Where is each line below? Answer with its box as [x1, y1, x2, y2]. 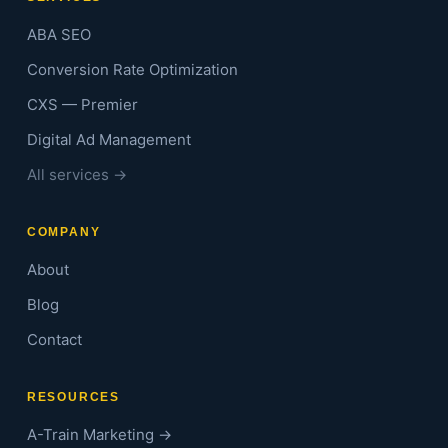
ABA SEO [26, 25, 91, 45]
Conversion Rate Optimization [26, 60, 238, 80]
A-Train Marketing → [26, 425, 172, 445]
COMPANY [26, 225, 101, 240]
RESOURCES [26, 390, 121, 405]
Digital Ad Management [26, 130, 191, 150]
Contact [26, 330, 82, 350]
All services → [26, 165, 127, 185]
